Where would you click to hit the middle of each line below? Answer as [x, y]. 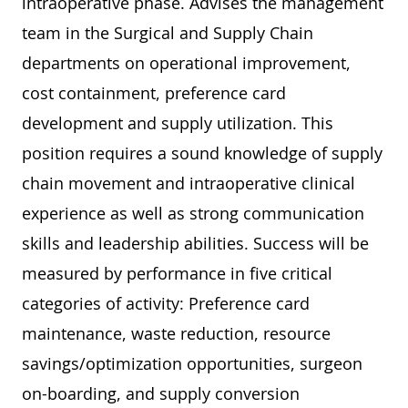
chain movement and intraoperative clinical [189, 183]
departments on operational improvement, [186, 62]
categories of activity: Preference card [166, 303]
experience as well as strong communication [193, 213]
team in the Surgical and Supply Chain [168, 32]
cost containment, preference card [154, 92]
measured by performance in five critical [177, 273]
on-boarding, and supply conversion [161, 393]
